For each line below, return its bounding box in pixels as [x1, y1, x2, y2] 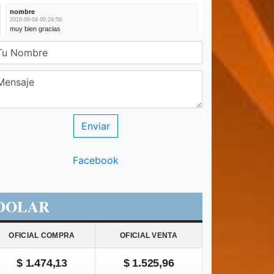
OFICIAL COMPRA [9, 231, 75, 240]
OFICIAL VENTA [120, 231, 177, 240]
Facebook [72, 154, 119, 167]
